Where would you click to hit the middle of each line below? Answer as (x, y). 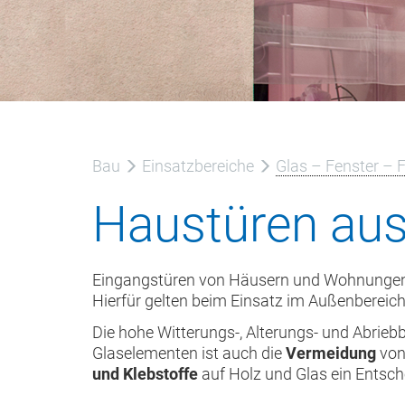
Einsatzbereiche (198, 166)
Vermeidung (333, 353)
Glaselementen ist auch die (189, 353)
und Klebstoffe (145, 373)
